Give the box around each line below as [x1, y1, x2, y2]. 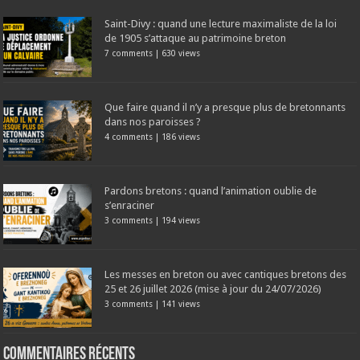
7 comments [104, 48, 153, 59]
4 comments [104, 132, 153, 142]
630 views [162, 48, 201, 59]
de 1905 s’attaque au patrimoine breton [104, 32, 287, 45]
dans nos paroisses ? [104, 116, 202, 129]
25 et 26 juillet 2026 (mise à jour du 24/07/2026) [104, 283, 322, 296]
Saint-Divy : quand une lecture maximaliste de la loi [104, 18, 337, 31]
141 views [162, 299, 201, 309]
